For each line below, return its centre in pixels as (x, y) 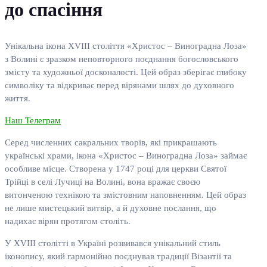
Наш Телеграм (33, 121)
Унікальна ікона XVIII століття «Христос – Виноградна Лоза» (126, 46)
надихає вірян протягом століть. (68, 221)
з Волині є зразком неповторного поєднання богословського (122, 59)
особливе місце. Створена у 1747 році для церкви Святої (116, 169)
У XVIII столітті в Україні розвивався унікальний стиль (113, 243)
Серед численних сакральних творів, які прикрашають (111, 143)
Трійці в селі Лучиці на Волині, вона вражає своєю (103, 182)
